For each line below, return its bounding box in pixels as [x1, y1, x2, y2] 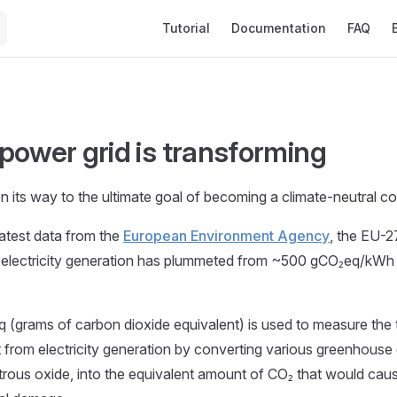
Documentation [231, 20, 326, 35]
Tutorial [162, 20, 210, 35]
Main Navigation [152, 2, 255, 19]
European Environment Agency [123, 227, 330, 245]
